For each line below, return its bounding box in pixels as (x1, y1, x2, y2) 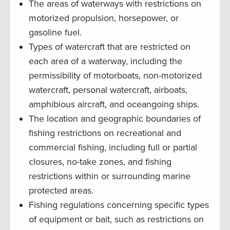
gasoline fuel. (29, 27, 82, 39)
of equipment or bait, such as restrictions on (29, 214, 204, 225)
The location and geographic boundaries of (29, 113, 201, 125)
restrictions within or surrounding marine (29, 170, 190, 182)
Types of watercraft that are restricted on (29, 41, 190, 53)
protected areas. (29, 185, 93, 197)
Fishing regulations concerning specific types (29, 199, 209, 211)
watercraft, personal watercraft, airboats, (29, 84, 187, 96)
